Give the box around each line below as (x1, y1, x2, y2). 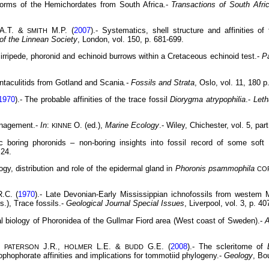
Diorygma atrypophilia (170, 95, 246, 104)
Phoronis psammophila (175, 164, 255, 174)
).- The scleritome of (187, 242, 267, 252)
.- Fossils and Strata (124, 77, 195, 87)
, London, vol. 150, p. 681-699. (77, 35, 184, 44)
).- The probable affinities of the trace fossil (14, 95, 171, 104)
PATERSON (4, 243, 39, 251)
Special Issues (133, 199, 184, 208)
